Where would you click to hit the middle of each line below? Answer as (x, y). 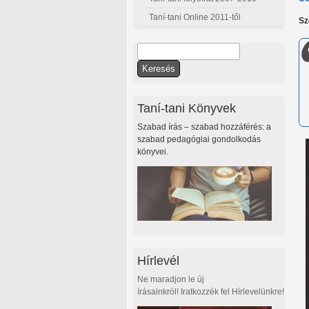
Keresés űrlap (176, 68)
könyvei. (153, 152)
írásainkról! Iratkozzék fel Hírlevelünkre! (211, 291)
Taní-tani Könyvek (187, 108)
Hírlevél (158, 260)
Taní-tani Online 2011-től (195, 18)
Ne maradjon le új (171, 279)
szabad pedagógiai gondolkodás (199, 140)
